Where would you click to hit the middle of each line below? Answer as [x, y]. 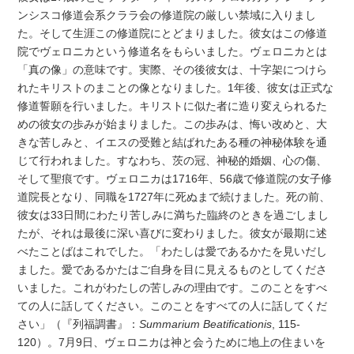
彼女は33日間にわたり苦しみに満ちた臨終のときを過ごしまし [173, 215]
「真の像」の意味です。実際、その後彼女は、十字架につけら [173, 69]
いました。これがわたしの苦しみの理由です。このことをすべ [173, 287]
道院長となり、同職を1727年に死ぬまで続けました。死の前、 [174, 196]
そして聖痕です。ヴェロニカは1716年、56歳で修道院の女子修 [175, 178]
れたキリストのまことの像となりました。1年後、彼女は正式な [176, 87]
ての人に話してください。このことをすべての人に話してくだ [173, 305]
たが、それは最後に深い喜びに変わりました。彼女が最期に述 [173, 233]
